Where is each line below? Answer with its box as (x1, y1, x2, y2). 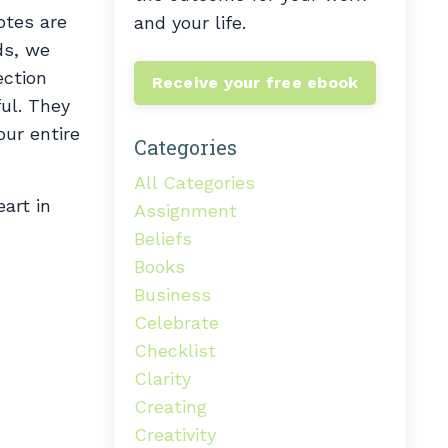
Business (133, 283, 211, 305)
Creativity (133, 423, 216, 445)
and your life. (133, 11, 246, 33)
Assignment (133, 199, 237, 221)
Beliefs (133, 227, 192, 249)
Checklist (133, 339, 216, 361)
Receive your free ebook (151, 72, 359, 92)
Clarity (133, 367, 191, 389)
